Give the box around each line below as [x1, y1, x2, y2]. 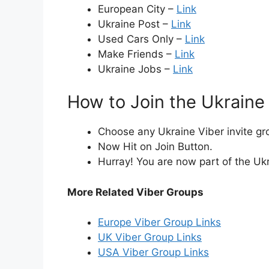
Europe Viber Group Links [98, 216, 221, 229]
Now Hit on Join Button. [98, 141, 213, 153]
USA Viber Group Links [98, 246, 209, 259]
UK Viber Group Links [98, 231, 202, 244]
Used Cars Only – [98, 32, 185, 45]
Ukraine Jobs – [98, 62, 173, 75]
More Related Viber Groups [67, 186, 204, 198]
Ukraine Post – [98, 17, 171, 30]
